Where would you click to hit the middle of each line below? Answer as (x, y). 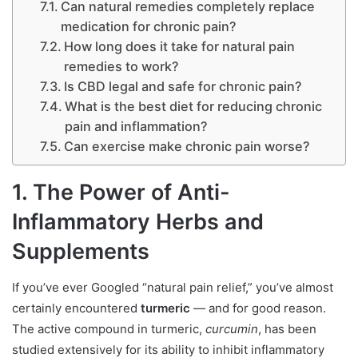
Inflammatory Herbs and (138, 222)
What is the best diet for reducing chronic (193, 107)
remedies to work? (121, 67)
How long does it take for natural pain (179, 47)
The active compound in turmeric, (109, 328)
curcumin (232, 328)
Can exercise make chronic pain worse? (187, 147)
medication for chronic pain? (148, 27)
